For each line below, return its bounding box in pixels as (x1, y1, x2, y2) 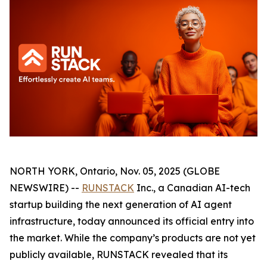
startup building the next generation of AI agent (10, 198, 232, 210)
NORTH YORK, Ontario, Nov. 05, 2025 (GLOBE (10, 165, 220, 177)
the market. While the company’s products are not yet (10, 232, 256, 244)
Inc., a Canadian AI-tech (134, 182, 250, 194)
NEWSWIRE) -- (10, 182, 82, 194)
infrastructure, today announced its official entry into (10, 215, 254, 227)
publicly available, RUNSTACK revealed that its (10, 249, 228, 260)
